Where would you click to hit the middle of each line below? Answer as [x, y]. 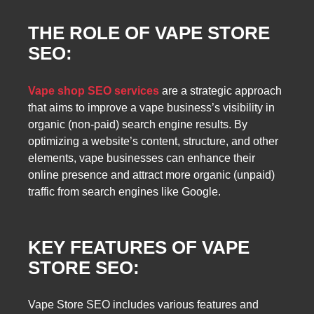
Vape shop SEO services [94, 91]
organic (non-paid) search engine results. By [138, 125]
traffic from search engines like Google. [124, 192]
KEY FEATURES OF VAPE [139, 247]
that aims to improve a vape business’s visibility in [151, 108]
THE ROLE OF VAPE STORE [149, 33]
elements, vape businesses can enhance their [142, 158]
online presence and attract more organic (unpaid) [151, 175]
